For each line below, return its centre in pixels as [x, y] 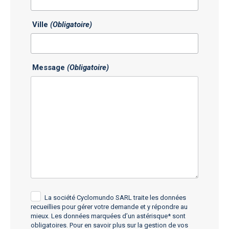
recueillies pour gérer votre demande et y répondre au [109, 207]
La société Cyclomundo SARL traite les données [115, 198]
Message [50, 67]
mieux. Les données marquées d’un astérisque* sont [108, 216]
